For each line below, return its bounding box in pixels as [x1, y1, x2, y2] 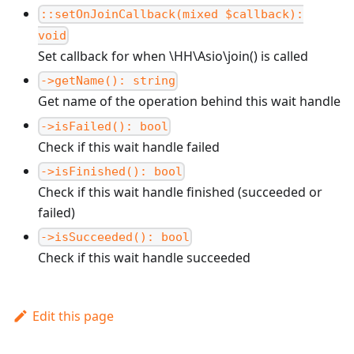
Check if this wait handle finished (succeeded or [38, 183, 322, 201]
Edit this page [32, 307, 114, 326]
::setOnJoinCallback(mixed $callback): [40, 7, 304, 22]
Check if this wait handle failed [38, 137, 220, 156]
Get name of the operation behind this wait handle [38, 92, 341, 111]
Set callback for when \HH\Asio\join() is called [38, 47, 308, 66]
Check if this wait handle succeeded [38, 249, 250, 267]
